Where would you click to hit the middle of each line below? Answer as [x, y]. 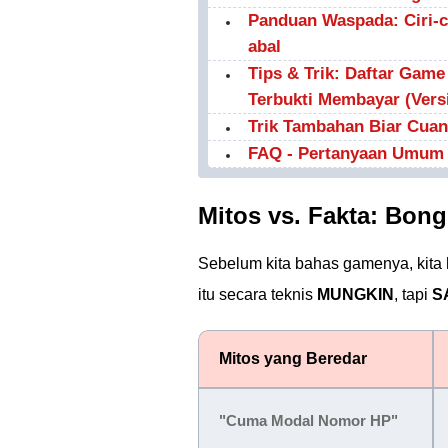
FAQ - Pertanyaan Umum [346, 153]
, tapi [413, 294]
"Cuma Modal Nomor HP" [308, 420]
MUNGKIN [355, 294]
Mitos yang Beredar [293, 358]
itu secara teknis [257, 294]
